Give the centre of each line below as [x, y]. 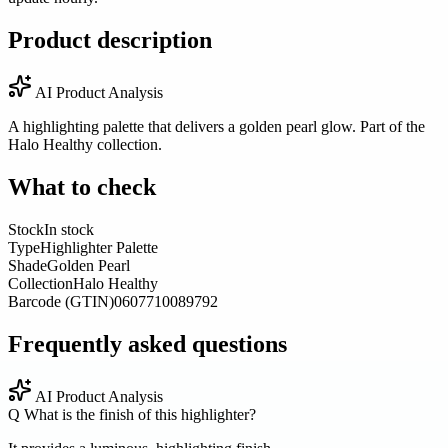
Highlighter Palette [99, 247]
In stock [69, 229]
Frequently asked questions [147, 343]
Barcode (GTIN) [61, 301]
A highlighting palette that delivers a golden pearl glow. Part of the [216, 127]
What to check [82, 186]
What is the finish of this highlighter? [138, 414]
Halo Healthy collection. [85, 145]
